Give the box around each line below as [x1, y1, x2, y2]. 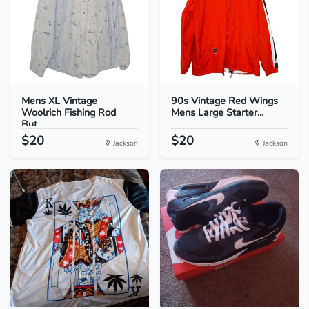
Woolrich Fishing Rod [21, 106, 116, 119]
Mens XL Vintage [21, 94, 97, 108]
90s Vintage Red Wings [170, 94, 278, 108]
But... [21, 117, 43, 131]
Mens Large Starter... [170, 106, 263, 119]
